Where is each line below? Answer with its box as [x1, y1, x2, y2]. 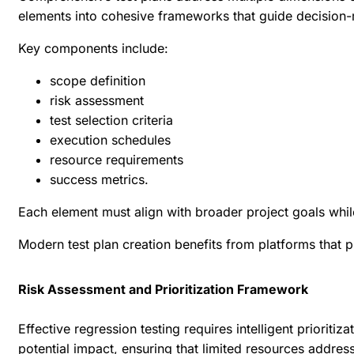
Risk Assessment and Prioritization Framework [18, 281, 308, 298]
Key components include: [18, 40, 168, 57]
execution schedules [50, 132, 171, 149]
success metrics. [50, 171, 153, 188]
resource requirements [50, 152, 183, 168]
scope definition [50, 73, 145, 89]
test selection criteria [50, 112, 173, 129]
